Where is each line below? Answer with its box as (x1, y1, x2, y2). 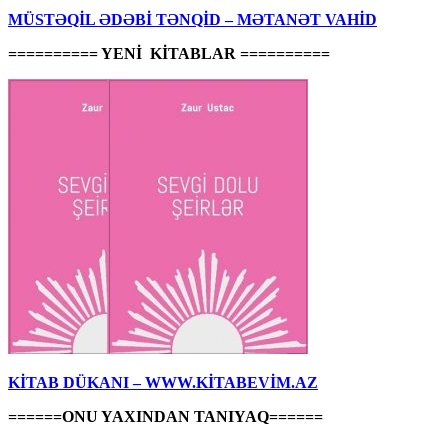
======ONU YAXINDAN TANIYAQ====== (8, 407, 323, 425)
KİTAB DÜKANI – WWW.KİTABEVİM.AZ (8, 373, 318, 391)
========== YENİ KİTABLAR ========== (8, 44, 330, 62)
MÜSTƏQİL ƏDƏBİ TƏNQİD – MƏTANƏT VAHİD (8, 10, 377, 28)
